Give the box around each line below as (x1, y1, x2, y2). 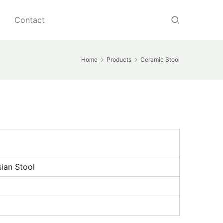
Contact (14, 15, 45, 25)
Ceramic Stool (140, 56, 180, 63)
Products (107, 56, 131, 63)
